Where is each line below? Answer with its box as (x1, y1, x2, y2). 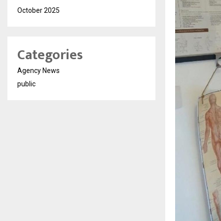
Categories (17, 43, 83, 67)
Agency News (17, 67, 60, 74)
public (17, 80, 36, 88)
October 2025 (17, 6, 60, 14)
